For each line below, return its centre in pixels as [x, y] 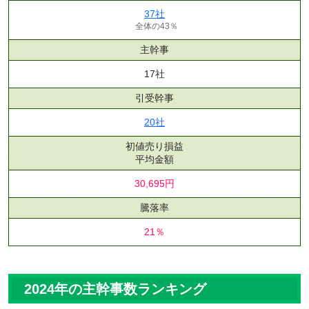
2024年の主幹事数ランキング [115, 289]
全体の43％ [156, 26]
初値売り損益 [154, 146]
